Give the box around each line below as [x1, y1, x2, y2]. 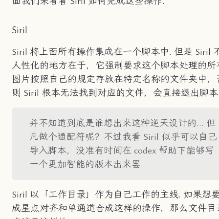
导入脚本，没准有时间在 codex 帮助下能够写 [29, 145, 214, 156]
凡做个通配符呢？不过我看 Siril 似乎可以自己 [29, 131, 217, 142]
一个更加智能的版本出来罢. [29, 158, 143, 170]
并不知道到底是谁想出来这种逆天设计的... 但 [29, 117, 216, 129]
